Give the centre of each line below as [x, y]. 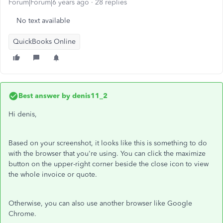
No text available [43, 21]
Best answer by [44, 96]
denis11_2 [89, 96]
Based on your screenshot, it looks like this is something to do [108, 143]
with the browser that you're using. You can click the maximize [107, 154]
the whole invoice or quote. [53, 174]
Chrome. [23, 214]
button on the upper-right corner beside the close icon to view [109, 164]
